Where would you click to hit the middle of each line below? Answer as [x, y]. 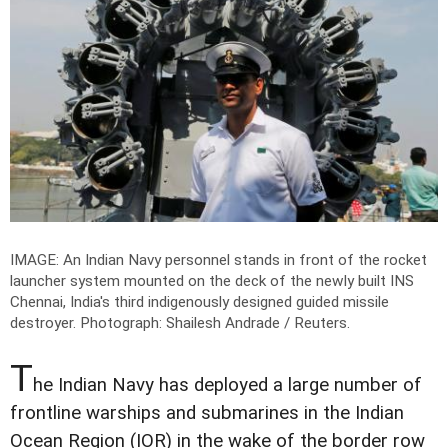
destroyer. [45, 322]
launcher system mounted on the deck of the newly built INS [212, 280]
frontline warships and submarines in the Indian [207, 412]
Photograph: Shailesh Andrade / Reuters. [215, 322]
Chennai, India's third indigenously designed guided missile [199, 301]
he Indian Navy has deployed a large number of [227, 384]
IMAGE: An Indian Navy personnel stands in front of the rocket [218, 259]
